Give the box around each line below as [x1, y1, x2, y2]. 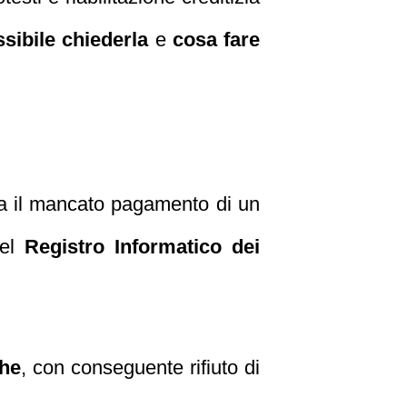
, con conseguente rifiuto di [21, 355, 261, 379]
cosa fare [172, 28, 260, 52]
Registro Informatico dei [25, 234, 261, 258]
